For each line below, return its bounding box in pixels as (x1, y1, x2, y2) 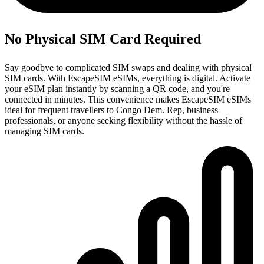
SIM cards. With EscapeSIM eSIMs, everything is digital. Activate (5, 73, 250, 84)
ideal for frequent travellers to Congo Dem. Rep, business (5, 105, 218, 115)
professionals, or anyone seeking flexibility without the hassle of (5, 115, 242, 126)
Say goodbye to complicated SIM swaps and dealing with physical (5, 62, 252, 73)
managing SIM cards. (5, 126, 84, 137)
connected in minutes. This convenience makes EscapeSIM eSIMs (5, 94, 251, 105)
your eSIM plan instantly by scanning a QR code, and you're (5, 84, 230, 94)
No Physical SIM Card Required (5, 31, 201, 47)
